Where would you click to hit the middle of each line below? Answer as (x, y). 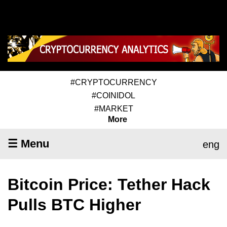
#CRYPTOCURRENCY (113, 82)
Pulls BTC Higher (74, 204)
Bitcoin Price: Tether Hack (109, 184)
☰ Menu (28, 143)
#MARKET (113, 108)
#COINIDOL (113, 95)
